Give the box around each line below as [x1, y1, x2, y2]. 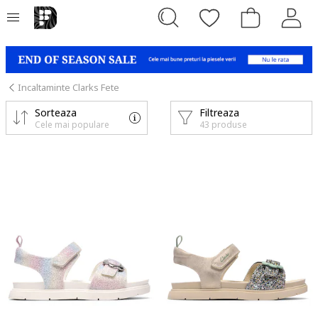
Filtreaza [199, 105, 239, 119]
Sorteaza [35, 105, 77, 119]
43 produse [199, 118, 247, 131]
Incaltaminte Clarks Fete [18, 80, 119, 94]
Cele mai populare [35, 118, 109, 131]
